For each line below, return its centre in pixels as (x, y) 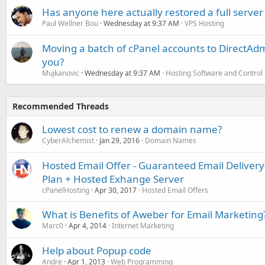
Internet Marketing (143, 226)
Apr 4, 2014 (88, 226)
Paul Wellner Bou (70, 23)
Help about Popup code (97, 251)
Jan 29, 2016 (119, 140)
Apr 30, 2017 (116, 190)
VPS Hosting (204, 23)
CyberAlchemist (68, 140)
